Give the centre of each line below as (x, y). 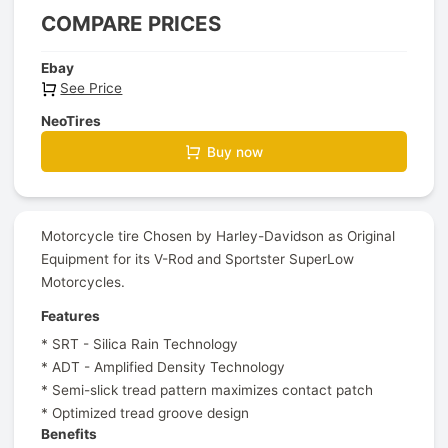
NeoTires (71, 121)
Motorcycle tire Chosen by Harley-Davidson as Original (218, 235)
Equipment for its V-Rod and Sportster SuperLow (198, 258)
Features (71, 316)
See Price (91, 87)
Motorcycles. (83, 281)
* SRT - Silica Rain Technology (140, 344)
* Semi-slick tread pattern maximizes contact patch (207, 390)
